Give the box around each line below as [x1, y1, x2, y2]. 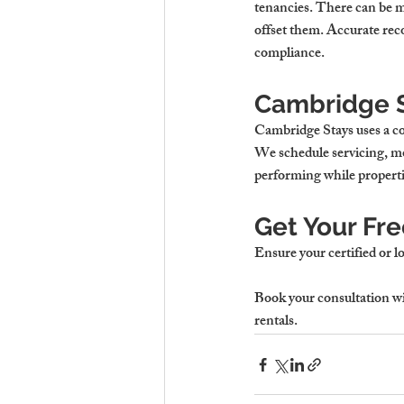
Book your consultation [254, 287, 390, 313]
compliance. [254, 41, 325, 68]
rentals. [254, 309, 298, 335]
